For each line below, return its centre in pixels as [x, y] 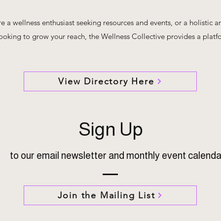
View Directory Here [106, 82]
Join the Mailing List [106, 196]
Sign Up [110, 129]
